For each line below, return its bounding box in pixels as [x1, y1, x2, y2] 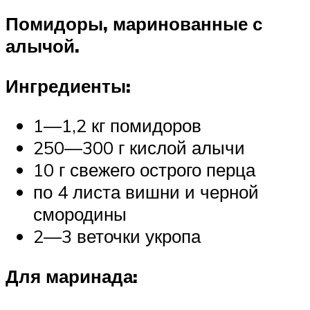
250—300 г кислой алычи [33, 136, 245, 159]
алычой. [6, 35, 80, 57]
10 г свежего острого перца [33, 158, 255, 181]
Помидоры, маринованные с [6, 12, 262, 35]
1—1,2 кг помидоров [33, 114, 201, 137]
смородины [33, 203, 127, 226]
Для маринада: [6, 264, 138, 287]
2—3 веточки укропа [33, 225, 201, 248]
